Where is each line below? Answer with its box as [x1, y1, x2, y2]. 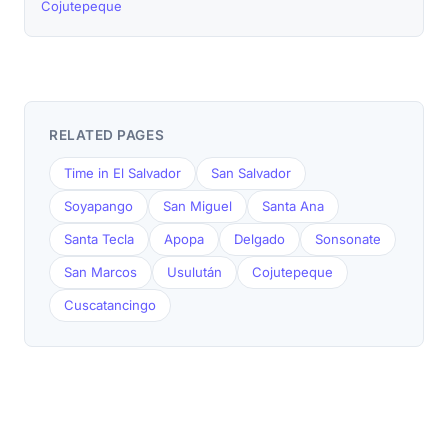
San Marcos [64, 264, 137, 280]
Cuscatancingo [64, 297, 156, 313]
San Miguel [163, 198, 232, 214]
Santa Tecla [64, 231, 134, 247]
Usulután [167, 264, 222, 280]
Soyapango [64, 198, 133, 214]
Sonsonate [315, 231, 381, 247]
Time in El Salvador [64, 165, 181, 181]
